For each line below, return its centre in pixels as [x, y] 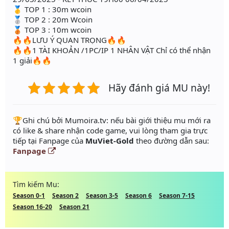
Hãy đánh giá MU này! [159, 87]
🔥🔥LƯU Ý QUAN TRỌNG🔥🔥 [70, 40]
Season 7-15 [177, 195]
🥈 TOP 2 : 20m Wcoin [53, 19]
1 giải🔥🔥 [32, 60]
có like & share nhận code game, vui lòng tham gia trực [110, 130]
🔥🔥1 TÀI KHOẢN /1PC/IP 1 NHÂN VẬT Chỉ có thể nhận [112, 50]
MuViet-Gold [110, 140]
